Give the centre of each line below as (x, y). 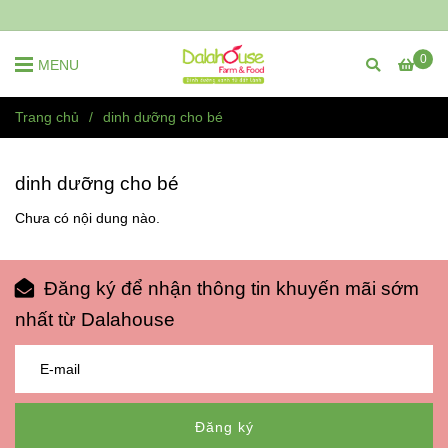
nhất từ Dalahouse (95, 319)
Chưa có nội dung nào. (87, 218)
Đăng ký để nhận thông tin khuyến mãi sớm (231, 288)
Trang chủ (47, 117)
